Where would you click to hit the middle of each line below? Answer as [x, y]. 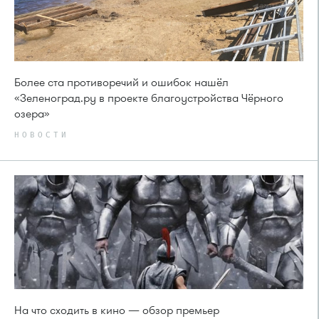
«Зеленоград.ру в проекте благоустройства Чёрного [149, 99]
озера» [32, 114]
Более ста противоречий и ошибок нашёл [121, 83]
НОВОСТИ [42, 135]
